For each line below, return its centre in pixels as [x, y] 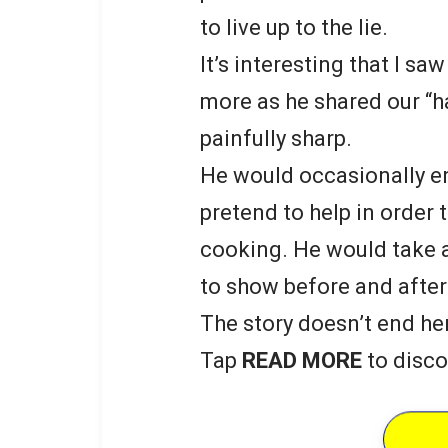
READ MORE [302, 361]
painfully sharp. [276, 139]
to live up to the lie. [294, 28]
